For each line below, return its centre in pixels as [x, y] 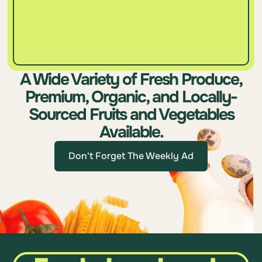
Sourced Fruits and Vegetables [131, 114]
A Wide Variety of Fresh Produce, [131, 79]
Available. [131, 132]
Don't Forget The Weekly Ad [131, 156]
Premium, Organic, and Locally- [131, 97]
